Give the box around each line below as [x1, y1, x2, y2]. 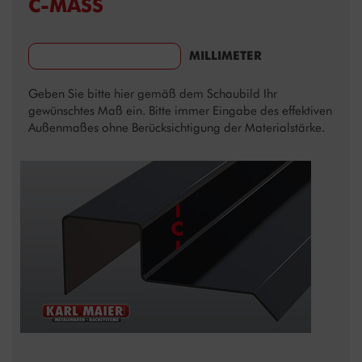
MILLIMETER [189, 48, 262, 64]
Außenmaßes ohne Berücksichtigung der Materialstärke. [28, 120, 325, 136]
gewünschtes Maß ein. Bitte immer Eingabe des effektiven [28, 103, 332, 119]
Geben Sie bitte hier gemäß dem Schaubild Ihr [28, 86, 277, 102]
